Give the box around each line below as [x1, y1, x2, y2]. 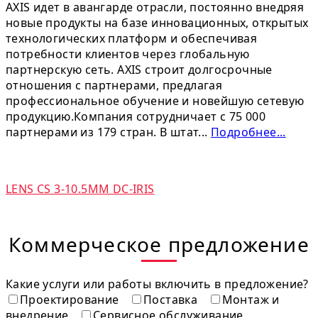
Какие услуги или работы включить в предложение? [6, 275, 309, 292]
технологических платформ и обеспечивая [6, 30, 258, 46]
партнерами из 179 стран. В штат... [6, 124, 211, 140]
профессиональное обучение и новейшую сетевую [6, 92, 305, 109]
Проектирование [20, 291, 122, 307]
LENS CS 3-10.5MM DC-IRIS [6, 180, 155, 197]
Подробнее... [211, 124, 286, 140]
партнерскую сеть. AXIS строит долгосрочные [6, 61, 273, 77]
